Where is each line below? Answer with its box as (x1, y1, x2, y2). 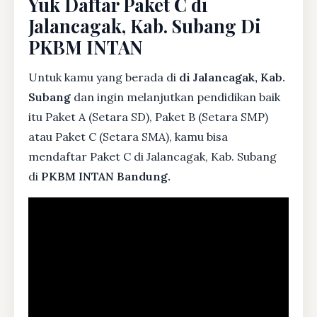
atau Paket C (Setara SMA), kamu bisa (28, 129, 228, 144)
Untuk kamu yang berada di (28, 69, 179, 84)
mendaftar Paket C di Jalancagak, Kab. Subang (28, 149, 277, 163)
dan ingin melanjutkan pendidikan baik (71, 89, 280, 104)
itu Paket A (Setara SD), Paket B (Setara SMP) (28, 109, 268, 124)
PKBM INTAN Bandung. (41, 168, 171, 183)
